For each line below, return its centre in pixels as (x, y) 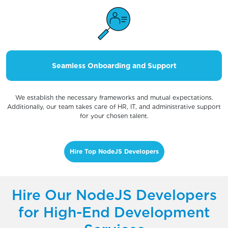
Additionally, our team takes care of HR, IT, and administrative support (114, 107)
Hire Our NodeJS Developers (114, 195)
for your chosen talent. (114, 116)
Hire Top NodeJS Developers (114, 151)
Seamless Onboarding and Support (114, 66)
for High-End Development (114, 212)
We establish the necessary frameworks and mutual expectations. (114, 97)
